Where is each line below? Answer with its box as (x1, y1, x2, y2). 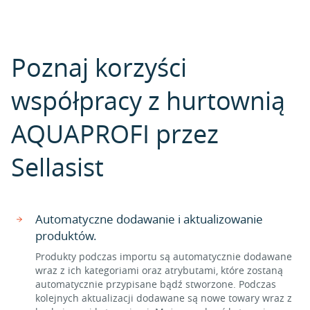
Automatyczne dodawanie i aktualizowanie (35, 211, 263, 227)
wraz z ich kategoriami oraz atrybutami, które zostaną (35, 264, 283, 277)
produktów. (35, 228, 97, 244)
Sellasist (11, 150, 104, 183)
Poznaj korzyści (11, 51, 187, 84)
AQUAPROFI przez (11, 117, 219, 150)
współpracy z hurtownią (11, 84, 285, 117)
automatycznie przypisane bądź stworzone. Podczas (35, 277, 276, 291)
